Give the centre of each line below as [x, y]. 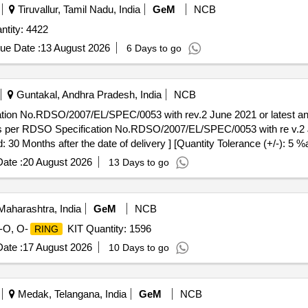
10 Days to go [139, 247]
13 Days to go [139, 162]
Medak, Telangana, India [70, 294]
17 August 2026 [57, 247]
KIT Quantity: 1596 [108, 229]
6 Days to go [154, 48]
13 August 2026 [75, 48]
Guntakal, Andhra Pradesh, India [87, 95]
